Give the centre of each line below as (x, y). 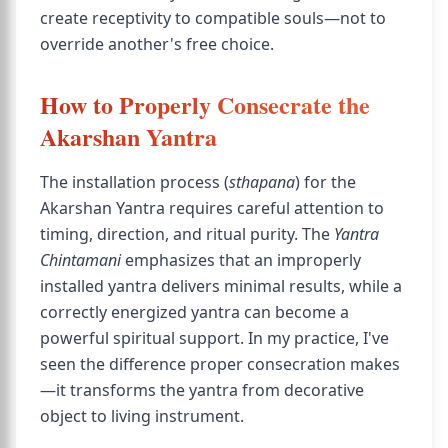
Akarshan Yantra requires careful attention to (212, 208)
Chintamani (80, 260)
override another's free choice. (157, 44)
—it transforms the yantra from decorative (202, 390)
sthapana (262, 182)
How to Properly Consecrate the (205, 104)
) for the (325, 182)
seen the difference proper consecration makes (220, 364)
